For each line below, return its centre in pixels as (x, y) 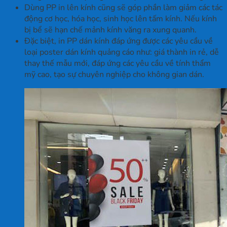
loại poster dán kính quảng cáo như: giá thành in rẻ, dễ (122, 52)
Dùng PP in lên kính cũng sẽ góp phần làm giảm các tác (123, 8)
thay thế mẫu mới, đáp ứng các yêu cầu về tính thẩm (118, 64)
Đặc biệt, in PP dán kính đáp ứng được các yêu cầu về (119, 41)
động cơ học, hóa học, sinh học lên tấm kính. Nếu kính (121, 19)
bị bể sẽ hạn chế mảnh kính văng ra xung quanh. (110, 30)
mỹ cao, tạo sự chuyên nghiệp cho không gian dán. (114, 75)
